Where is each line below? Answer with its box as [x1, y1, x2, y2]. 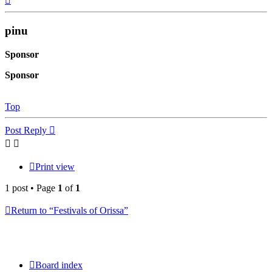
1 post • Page [5, 182, 58, 193]
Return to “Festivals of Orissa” [11, 205, 128, 216]
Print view [35, 161, 75, 172]
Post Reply [5, 124, 47, 135]
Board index [35, 259, 83, 270]
